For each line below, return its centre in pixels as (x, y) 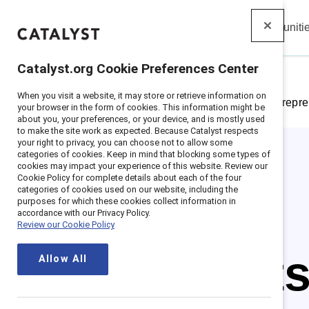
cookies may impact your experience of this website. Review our (142, 166)
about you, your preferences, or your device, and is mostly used (141, 119)
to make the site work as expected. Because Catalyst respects (138, 131)
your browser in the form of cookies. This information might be (141, 107)
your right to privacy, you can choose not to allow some (125, 142)
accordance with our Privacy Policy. (84, 213)
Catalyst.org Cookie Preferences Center (138, 69)
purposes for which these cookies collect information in (127, 201)
